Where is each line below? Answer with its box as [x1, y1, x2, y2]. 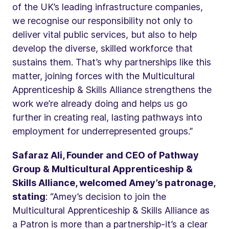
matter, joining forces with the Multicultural [12, 70, 195, 81]
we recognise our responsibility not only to [12, 15, 193, 26]
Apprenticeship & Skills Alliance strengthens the [12, 84, 212, 95]
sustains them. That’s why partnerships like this [12, 56, 211, 67]
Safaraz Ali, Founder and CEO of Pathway [12, 149, 199, 161]
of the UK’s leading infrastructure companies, [12, 1, 203, 12]
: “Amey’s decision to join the [45, 191, 166, 202]
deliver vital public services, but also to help [12, 29, 197, 40]
